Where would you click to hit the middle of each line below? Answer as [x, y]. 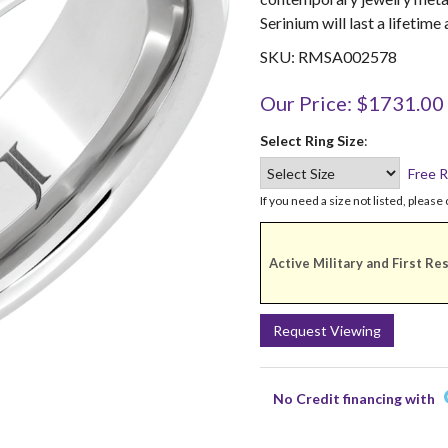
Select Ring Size [311, 140]
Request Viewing [326, 330]
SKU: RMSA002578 [328, 56]
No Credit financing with [356, 399]
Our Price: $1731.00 [351, 103]
